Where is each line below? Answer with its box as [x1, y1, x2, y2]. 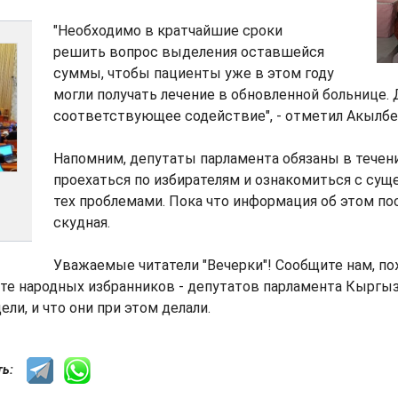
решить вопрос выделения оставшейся [53, 44, 324, 60]
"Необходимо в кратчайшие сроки [53, 22, 283, 39]
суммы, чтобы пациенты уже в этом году [53, 65, 334, 82]
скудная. [53, 214, 110, 231]
